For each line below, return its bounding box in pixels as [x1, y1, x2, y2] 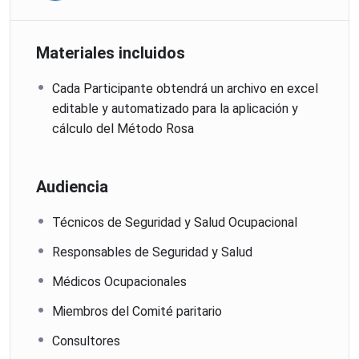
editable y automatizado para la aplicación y [52, 100, 298, 116]
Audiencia [36, 176, 108, 196]
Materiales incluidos [36, 42, 185, 63]
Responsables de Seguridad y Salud [52, 244, 252, 260]
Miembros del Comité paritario [52, 303, 222, 319]
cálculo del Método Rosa [52, 120, 194, 136]
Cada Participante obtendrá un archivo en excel [52, 80, 318, 96]
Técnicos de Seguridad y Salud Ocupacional [52, 214, 297, 230]
